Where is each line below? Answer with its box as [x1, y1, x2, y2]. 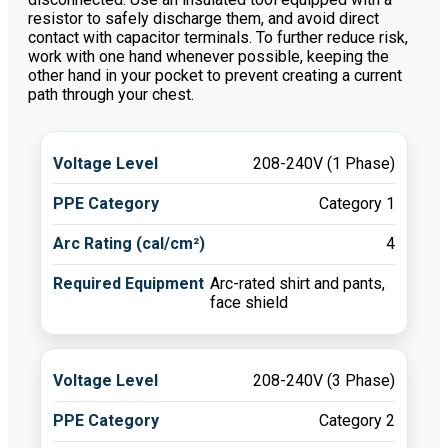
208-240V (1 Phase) [252, 153, 395, 173]
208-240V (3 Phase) [252, 371, 395, 391]
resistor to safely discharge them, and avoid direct [28, 8, 379, 28]
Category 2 [318, 411, 395, 431]
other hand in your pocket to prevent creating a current [28, 65, 402, 85]
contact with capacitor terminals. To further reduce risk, [28, 27, 408, 47]
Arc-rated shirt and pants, [209, 274, 385, 294]
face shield [209, 293, 288, 313]
